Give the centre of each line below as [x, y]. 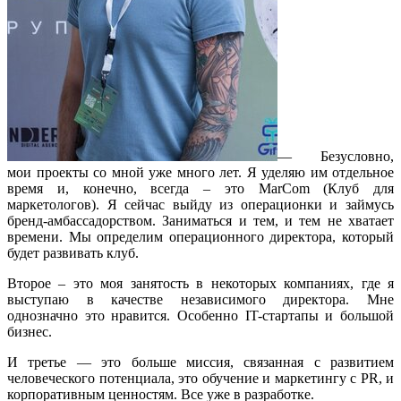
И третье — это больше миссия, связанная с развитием [200, 362]
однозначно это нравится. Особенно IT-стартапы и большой [200, 315]
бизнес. [30, 331]
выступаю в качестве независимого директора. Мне [200, 299]
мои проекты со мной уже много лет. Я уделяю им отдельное [200, 172]
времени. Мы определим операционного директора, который [200, 236]
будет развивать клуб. [73, 252]
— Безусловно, [336, 156]
